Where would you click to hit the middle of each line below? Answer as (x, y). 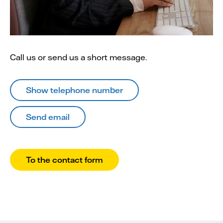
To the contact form (64, 159)
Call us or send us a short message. (78, 57)
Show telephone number (74, 90)
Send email (48, 116)
